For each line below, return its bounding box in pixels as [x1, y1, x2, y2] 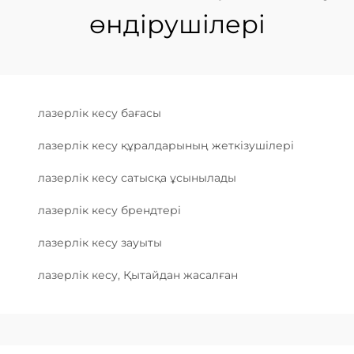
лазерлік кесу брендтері [38, 203, 181, 217]
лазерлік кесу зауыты [38, 235, 162, 250]
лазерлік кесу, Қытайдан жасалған [38, 268, 238, 282]
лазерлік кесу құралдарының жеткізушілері [38, 138, 294, 153]
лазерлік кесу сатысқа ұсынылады [38, 171, 236, 185]
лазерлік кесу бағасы [38, 106, 161, 120]
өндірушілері [88, 9, 265, 40]
